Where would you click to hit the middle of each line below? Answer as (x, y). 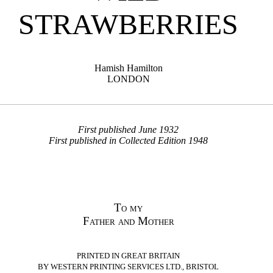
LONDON (128, 79)
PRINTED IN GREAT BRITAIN (129, 256)
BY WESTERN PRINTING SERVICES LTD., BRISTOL (129, 267)
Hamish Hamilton (128, 68)
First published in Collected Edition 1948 (129, 141)
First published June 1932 (129, 130)
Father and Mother (128, 221)
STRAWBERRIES (129, 24)
